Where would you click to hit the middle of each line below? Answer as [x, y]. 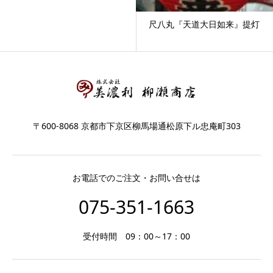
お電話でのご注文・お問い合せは [136, 178]
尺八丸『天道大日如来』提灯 [204, 24]
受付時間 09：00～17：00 [136, 236]
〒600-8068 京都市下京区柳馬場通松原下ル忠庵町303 [136, 126]
